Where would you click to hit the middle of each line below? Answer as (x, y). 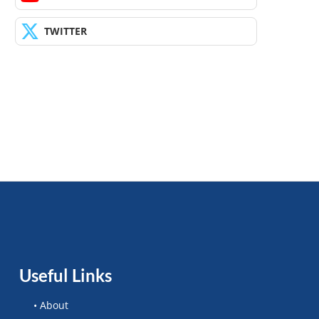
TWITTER (66, 31)
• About (51, 305)
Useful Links (66, 276)
